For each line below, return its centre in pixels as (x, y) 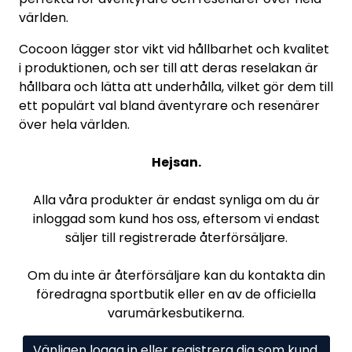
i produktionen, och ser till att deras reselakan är (169, 68)
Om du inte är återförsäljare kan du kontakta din (176, 275)
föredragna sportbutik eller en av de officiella (176, 294)
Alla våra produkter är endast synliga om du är (176, 200)
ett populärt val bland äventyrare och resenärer (169, 105)
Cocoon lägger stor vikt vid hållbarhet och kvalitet (174, 49)
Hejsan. (176, 162)
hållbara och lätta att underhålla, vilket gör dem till (176, 86)
